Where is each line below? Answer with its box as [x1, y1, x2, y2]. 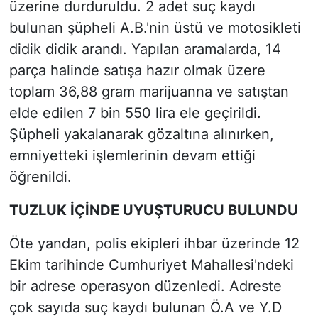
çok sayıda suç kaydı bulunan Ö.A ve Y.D [9, 298, 282, 316]
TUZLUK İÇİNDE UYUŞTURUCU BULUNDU [9, 201, 298, 219]
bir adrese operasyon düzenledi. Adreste [9, 277, 282, 295]
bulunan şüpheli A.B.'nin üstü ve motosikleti [9, 18, 301, 36]
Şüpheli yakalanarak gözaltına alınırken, [9, 125, 274, 143]
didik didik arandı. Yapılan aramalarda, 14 [9, 40, 281, 57]
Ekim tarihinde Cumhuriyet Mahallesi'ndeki [9, 256, 294, 273]
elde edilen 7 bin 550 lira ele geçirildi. [9, 104, 261, 121]
